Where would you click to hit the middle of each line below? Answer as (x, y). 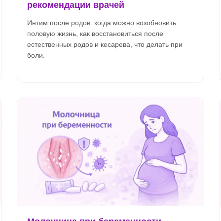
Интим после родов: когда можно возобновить (102, 23)
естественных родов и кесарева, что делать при (105, 44)
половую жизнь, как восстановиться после (95, 34)
